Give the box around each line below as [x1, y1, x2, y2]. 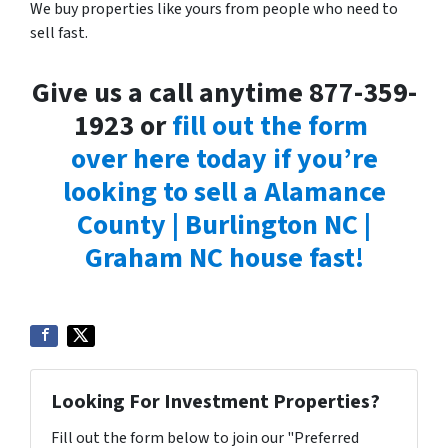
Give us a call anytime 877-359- [31, 73, 417, 113]
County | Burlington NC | [77, 205, 371, 245]
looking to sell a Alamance [62, 172, 386, 212]
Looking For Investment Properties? [51, 388, 380, 416]
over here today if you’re [70, 139, 378, 179]
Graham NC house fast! [84, 238, 364, 278]
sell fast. [30, 22, 88, 44]
